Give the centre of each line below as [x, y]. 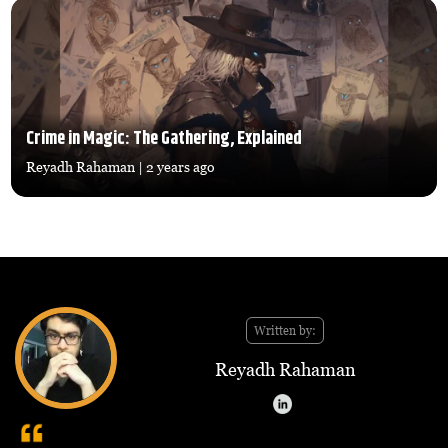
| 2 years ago [175, 167]
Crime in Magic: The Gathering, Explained [164, 139]
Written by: [285, 331]
